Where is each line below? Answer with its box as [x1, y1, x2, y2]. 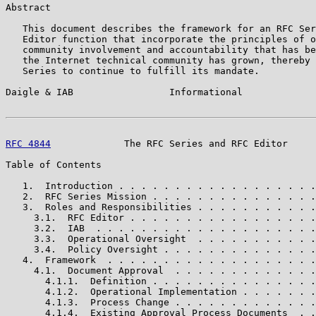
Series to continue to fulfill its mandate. [6, 65, 260, 76]
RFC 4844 [6, 138, 51, 149]
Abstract [6, 1, 51, 13]
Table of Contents [6, 159, 102, 170]
